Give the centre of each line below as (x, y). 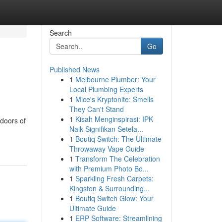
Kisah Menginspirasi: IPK (114, 119)
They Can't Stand (96, 109)
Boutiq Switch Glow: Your (114, 198)
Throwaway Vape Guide (107, 149)
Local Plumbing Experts (106, 89)
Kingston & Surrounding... (109, 188)
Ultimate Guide (92, 208)
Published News (74, 69)
